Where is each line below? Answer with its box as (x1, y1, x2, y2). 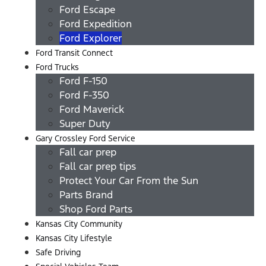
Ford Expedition (59, 17, 132, 31)
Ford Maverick (59, 103, 124, 116)
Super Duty (59, 117, 110, 131)
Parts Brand (59, 188, 113, 202)
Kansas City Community (36, 218, 122, 230)
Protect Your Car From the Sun (59, 174, 198, 188)
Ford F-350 (59, 88, 109, 102)
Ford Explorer (59, 31, 122, 45)
